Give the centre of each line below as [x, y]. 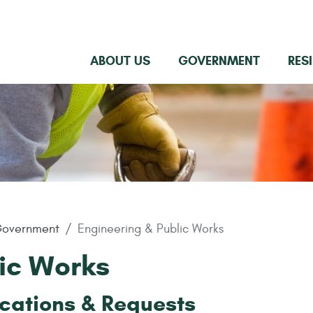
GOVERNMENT [219, 60]
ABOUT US [120, 60]
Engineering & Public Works [151, 229]
